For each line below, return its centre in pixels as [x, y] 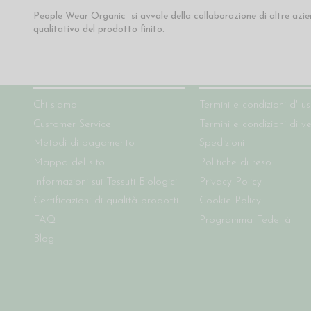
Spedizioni [222, 144]
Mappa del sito [69, 163]
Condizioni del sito [247, 81]
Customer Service [72, 124]
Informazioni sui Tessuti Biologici [105, 182]
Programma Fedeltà [245, 220]
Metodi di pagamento [84, 144]
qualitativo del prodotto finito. [99, 29]
